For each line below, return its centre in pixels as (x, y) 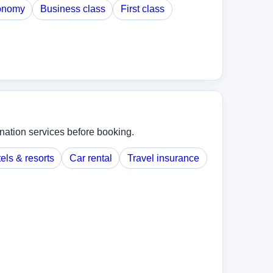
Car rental (90, 158)
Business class (73, 9)
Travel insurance (163, 158)
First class (143, 9)
